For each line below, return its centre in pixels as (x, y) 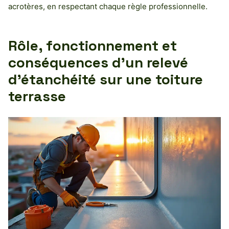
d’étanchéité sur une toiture (106, 79)
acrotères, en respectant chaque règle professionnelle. (108, 6)
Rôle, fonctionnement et (93, 45)
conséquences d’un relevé (98, 62)
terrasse (37, 96)
